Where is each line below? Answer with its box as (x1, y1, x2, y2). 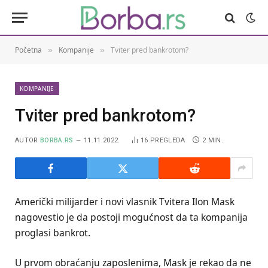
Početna (15, 45, 42, 55)
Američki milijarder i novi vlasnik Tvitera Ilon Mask (15, 195, 234, 208)
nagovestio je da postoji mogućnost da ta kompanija (15, 211, 248, 224)
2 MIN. (202, 136, 223, 144)
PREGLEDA (150, 136, 185, 144)
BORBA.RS (40, 136, 74, 144)
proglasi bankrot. (15, 226, 90, 239)
